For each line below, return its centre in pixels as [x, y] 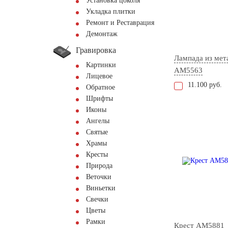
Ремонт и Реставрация [120, 23]
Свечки [97, 199]
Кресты [97, 154]
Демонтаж [102, 34]
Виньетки [101, 188]
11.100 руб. [205, 85]
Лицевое [99, 76]
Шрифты [99, 98]
